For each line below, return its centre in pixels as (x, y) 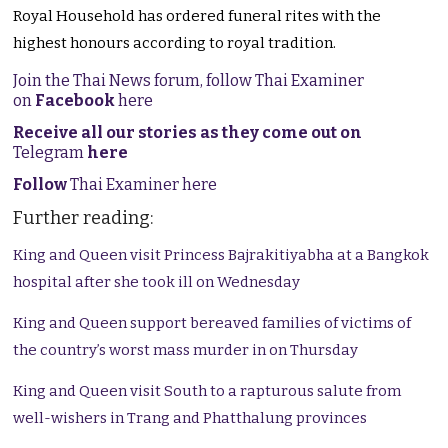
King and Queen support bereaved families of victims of (212, 323)
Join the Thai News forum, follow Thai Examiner (189, 81)
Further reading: (83, 218)
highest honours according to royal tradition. (175, 43)
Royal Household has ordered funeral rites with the (197, 16)
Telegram (50, 153)
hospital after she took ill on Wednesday (157, 282)
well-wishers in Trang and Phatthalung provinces (190, 418)
